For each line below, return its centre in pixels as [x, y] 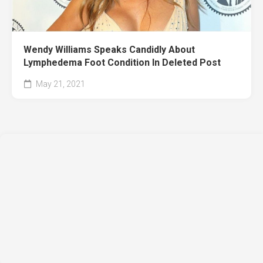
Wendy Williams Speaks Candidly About [109, 50]
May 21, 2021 [60, 84]
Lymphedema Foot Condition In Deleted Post [122, 63]
